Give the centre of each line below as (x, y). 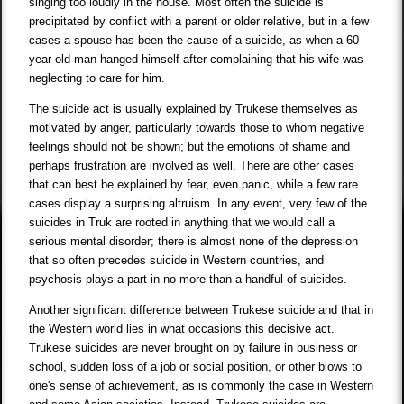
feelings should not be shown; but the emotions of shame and (190, 147)
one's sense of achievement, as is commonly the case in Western (202, 386)
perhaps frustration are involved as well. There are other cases (192, 166)
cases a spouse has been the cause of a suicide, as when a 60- (196, 41)
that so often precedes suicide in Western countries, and (177, 261)
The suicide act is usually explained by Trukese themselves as (194, 109)
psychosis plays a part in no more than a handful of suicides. (188, 280)
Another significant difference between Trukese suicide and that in (202, 310)
